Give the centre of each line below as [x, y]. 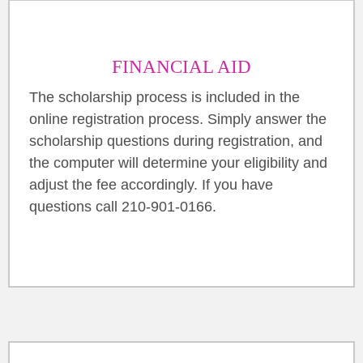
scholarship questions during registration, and [176, 141]
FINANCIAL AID [181, 66]
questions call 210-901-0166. [123, 206]
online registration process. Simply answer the [178, 119]
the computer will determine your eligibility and [178, 162]
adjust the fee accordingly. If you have [151, 184]
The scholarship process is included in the [164, 97]
